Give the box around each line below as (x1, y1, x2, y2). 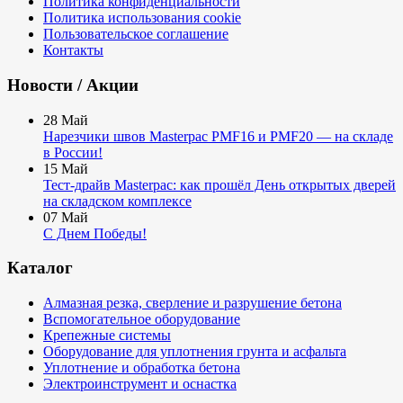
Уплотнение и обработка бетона (43, 360, 240, 376)
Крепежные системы (43, 327, 171, 344)
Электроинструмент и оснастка (43, 376, 237, 392)
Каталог (7, 258, 73, 278)
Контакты (43, 42, 103, 58)
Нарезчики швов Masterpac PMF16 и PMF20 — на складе (43, 128, 393, 144)
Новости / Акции (7, 75, 139, 94)
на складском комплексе (43, 193, 192, 209)
